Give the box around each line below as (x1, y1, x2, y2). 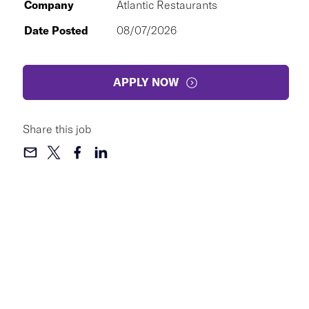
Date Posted (24, 23, 88, 37)
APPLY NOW (113, 75, 179, 89)
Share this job (23, 122, 91, 136)
